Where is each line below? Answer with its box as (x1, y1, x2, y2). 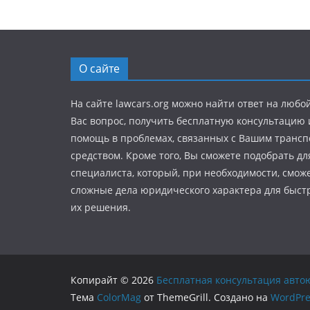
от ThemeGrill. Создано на (141, 291, 271, 304)
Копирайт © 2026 (71, 273, 156, 287)
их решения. (71, 201, 131, 215)
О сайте (79, 61, 120, 77)
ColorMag (97, 291, 141, 304)
